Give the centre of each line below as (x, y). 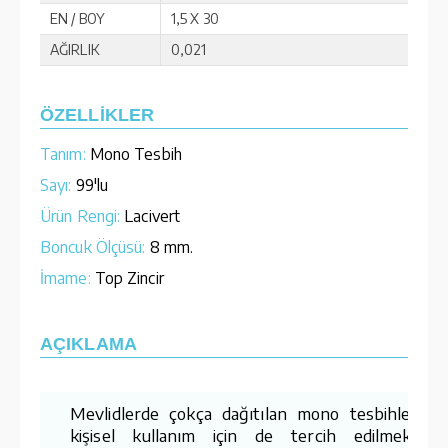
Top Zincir (127, 277)
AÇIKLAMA (88, 343)
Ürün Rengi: (80, 215)
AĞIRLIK (75, 49)
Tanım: (63, 153)
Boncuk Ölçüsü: (93, 246)
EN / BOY (77, 18)
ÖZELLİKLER (97, 114)
